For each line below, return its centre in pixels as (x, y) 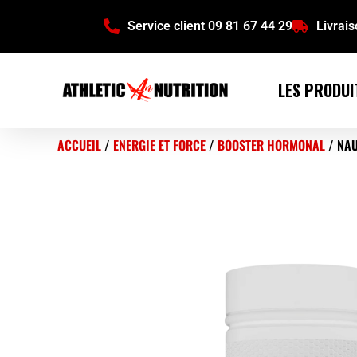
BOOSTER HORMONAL (271, 145)
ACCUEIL (79, 145)
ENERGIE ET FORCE (159, 145)
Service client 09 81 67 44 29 (210, 26)
